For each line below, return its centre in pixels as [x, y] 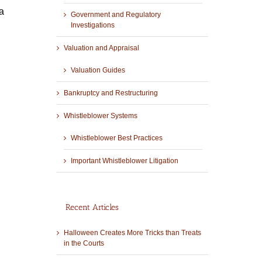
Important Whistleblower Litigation [124, 161]
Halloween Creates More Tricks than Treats [132, 232]
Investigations [92, 25]
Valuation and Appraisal [101, 48]
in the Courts [84, 243]
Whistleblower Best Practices [116, 138]
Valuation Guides [98, 70]
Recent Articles [92, 208]
